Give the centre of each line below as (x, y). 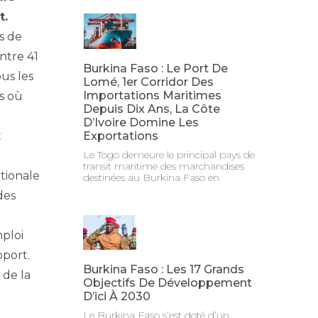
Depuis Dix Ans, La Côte (152, 109)
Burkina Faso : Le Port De (156, 68)
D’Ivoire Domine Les (141, 122)
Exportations (121, 136)
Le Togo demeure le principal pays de (169, 154)
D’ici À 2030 (117, 296)
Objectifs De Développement (168, 283)
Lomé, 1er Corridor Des (149, 82)
